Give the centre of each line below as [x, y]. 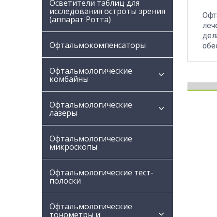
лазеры [63, 113]
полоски [65, 181]
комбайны [69, 79]
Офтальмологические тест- [101, 172]
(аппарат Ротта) [80, 19]
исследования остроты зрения [107, 11]
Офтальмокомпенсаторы [98, 45]
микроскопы [73, 147]
